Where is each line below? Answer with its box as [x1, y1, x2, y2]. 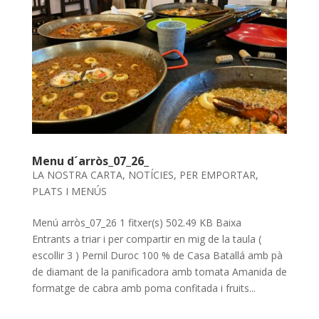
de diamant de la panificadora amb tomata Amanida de [31, 265, 287, 279]
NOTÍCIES [127, 168, 174, 182]
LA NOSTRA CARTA [31, 168, 122, 182]
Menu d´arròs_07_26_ [31, 153, 149, 169]
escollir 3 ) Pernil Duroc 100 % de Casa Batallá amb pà [31, 249, 283, 263]
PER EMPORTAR [179, 168, 256, 182]
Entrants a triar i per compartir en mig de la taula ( [31, 232, 261, 246]
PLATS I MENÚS [31, 184, 107, 199]
